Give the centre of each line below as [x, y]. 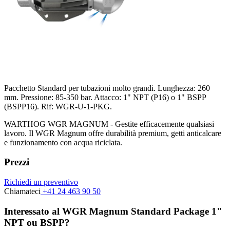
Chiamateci [22, 191]
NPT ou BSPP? [37, 222]
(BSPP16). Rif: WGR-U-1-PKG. [58, 106]
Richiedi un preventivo [41, 182]
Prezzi [17, 162]
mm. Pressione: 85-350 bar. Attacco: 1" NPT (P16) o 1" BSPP [105, 97]
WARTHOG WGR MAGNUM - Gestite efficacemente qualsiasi [109, 124]
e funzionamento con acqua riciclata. [63, 142]
